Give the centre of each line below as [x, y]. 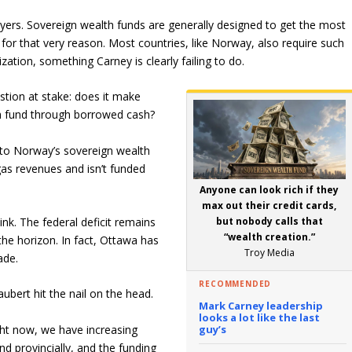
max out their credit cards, [269, 205]
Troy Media [269, 252]
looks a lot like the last [260, 317]
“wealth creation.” [269, 236]
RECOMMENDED [235, 284]
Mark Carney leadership [261, 305]
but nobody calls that [269, 221]
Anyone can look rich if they [269, 189]
